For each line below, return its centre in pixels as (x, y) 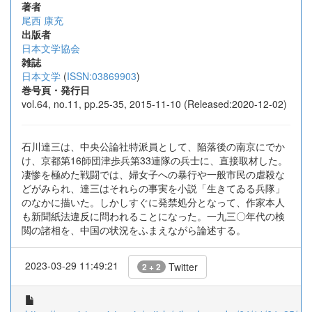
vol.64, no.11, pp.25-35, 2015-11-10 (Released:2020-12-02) (154, 104)
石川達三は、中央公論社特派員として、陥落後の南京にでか (153, 146)
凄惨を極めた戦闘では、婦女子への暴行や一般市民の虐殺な (153, 174)
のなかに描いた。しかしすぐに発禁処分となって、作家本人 (153, 202)
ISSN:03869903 (102, 76)
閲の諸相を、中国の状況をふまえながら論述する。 (134, 230)
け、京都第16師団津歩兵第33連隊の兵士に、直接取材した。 (155, 160)
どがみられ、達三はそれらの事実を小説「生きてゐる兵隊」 (153, 188)
